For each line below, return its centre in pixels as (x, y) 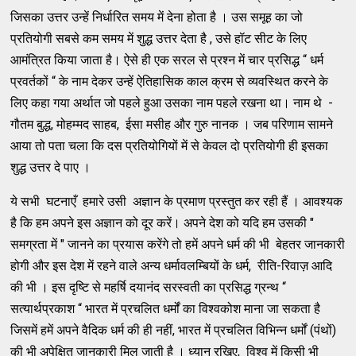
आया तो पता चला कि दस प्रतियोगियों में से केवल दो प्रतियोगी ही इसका (170, 145)
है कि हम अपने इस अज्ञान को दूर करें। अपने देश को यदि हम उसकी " (163, 222)
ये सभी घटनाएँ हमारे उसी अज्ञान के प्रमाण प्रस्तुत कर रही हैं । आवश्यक (177, 201)
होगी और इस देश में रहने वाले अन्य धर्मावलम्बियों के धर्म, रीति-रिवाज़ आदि (172, 265)
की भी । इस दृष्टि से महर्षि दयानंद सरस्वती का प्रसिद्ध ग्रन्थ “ (149, 287)
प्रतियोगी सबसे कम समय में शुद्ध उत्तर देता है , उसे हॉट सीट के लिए (159, 38)
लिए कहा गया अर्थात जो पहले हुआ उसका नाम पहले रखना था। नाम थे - (172, 103)
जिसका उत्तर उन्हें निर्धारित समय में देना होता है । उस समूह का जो (157, 17)
